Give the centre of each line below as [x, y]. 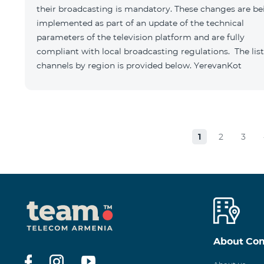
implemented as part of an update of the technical [140, 23]
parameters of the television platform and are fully [141, 37]
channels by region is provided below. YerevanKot [139, 65]
